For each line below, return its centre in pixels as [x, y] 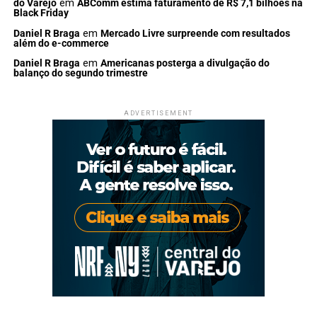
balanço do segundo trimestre [80, 74]
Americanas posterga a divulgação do [185, 64]
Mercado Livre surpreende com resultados [195, 33]
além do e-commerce [61, 43]
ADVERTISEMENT [158, 113]
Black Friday [41, 13]
